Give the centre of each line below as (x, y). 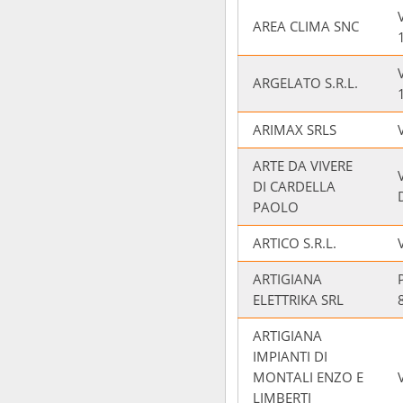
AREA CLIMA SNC (306, 26)
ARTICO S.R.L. (295, 243)
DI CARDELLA (294, 186)
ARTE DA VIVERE (303, 166)
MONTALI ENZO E (308, 377)
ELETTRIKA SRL (298, 300)
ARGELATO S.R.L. (305, 83)
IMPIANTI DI (290, 356)
